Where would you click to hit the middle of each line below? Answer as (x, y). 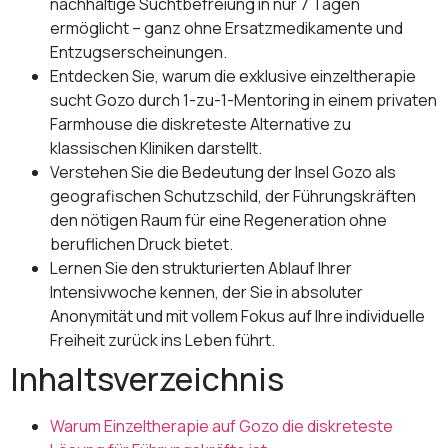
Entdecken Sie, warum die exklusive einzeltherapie (233, 75)
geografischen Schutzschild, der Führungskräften (233, 195)
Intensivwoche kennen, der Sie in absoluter (206, 291)
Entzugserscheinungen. (138, 51)
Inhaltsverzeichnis (147, 378)
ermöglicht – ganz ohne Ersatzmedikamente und (226, 27)
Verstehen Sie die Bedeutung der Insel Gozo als (223, 171)
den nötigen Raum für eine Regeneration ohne (218, 219)
